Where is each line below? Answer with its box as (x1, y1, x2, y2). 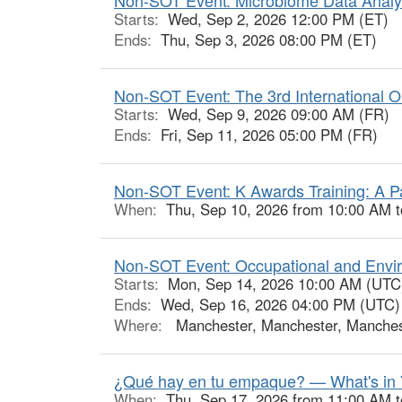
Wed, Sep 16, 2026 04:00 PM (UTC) (161, 293, 400, 315)
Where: (114, 313, 167, 336)
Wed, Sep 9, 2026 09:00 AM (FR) (168, 102, 389, 125)
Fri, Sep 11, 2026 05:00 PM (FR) (161, 123, 378, 145)
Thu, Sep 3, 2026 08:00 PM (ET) (161, 28, 377, 50)
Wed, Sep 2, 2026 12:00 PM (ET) (168, 7, 389, 30)
